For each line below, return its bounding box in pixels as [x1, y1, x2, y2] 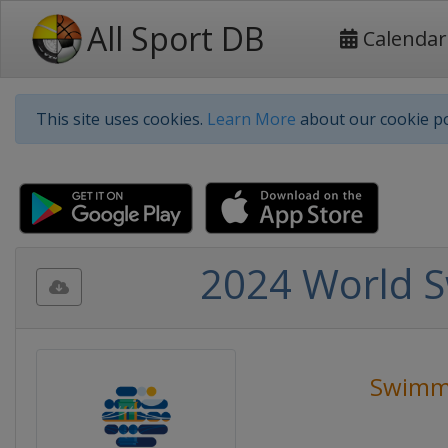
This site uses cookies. [36, 108, 207, 130]
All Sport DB [87, 17, 264, 60]
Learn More [207, 108, 296, 130]
